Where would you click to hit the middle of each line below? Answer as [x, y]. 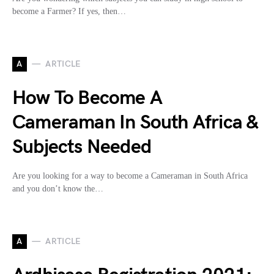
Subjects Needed [82, 147]
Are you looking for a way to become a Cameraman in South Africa [130, 176]
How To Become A [87, 98]
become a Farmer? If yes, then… [69, 11]
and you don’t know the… [58, 188]
